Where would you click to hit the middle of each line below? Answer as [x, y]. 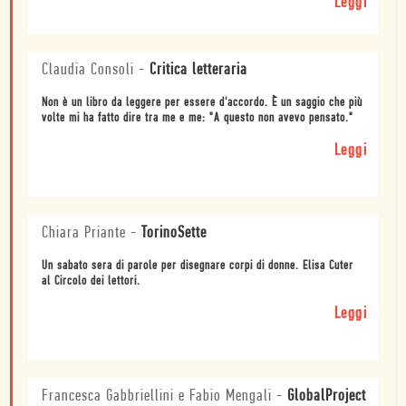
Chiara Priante [84, 233]
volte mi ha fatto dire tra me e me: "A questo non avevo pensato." [198, 118]
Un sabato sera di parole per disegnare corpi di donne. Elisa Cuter [198, 266]
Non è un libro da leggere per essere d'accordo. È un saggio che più [202, 102]
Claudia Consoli [88, 70]
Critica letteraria [198, 70]
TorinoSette [174, 233]
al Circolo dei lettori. [91, 281]
